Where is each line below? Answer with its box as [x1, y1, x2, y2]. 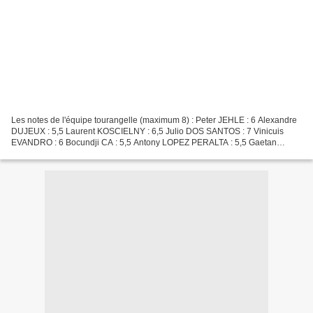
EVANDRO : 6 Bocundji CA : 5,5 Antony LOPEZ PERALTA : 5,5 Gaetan [11, 137, 277, 147]
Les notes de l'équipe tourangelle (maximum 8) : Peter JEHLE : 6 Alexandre [11, 115, 297, 125]
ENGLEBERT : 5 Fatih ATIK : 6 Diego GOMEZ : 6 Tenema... [11, 148, 233, 159]
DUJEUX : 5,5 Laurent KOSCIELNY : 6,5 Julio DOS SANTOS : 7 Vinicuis [11, 126, 284, 136]
